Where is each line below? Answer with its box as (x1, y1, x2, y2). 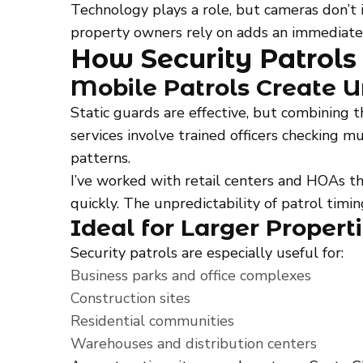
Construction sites (70, 288, 190, 308)
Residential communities (70, 310, 234, 331)
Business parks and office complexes (70, 265, 311, 285)
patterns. (70, 147, 130, 168)
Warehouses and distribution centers (70, 333, 317, 353)
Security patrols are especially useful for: (70, 242, 344, 263)
